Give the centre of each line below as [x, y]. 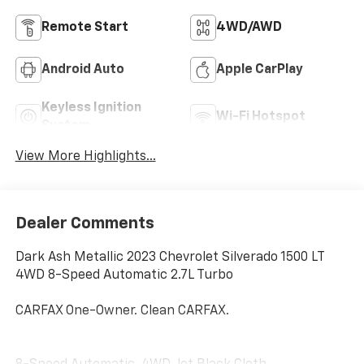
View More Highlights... [85, 157]
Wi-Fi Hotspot [261, 117]
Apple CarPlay [260, 70]
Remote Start [84, 28]
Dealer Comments [84, 223]
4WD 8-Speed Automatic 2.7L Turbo [124, 275]
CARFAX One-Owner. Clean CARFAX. [122, 311]
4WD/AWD [249, 28]
